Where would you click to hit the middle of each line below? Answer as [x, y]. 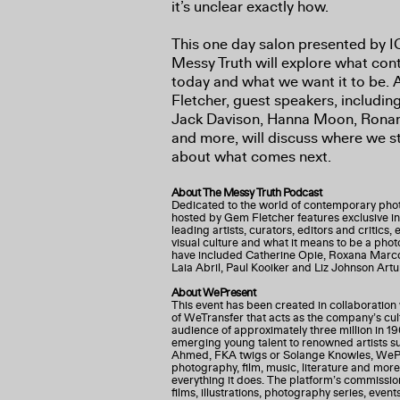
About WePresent [214, 292]
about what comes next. [251, 157]
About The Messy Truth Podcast [247, 192]
